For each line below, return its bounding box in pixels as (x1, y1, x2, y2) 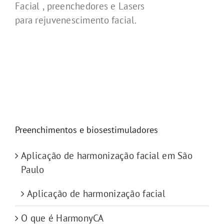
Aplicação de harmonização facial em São (21, 149, 192, 162)
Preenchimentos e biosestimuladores (15, 124, 158, 136)
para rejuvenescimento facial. (15, 14, 137, 26)
